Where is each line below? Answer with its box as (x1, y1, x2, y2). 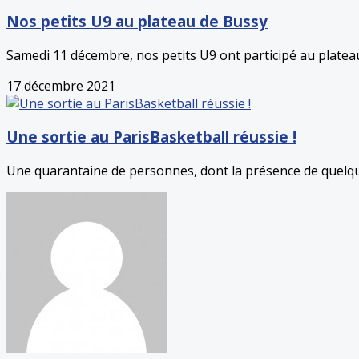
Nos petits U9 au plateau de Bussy (6, 11, 268, 32)
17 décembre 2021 (6, 76, 115, 95)
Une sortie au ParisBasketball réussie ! (6, 127, 296, 147)
